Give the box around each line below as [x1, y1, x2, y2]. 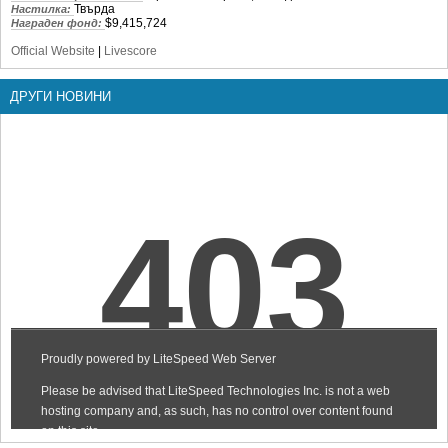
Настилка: [11, 2, 74, 15]
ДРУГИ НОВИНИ [10, 88, 111, 104]
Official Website [11, 43, 95, 58]
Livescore [104, 43, 157, 58]
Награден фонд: [11, 16, 105, 29]
